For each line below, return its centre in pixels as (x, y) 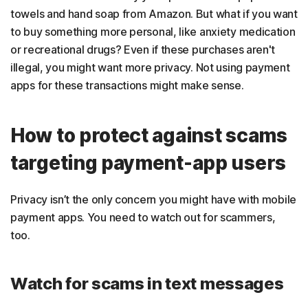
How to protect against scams (149, 135)
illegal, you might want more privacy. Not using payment (150, 67)
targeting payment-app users (148, 163)
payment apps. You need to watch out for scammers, (143, 217)
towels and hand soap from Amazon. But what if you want (154, 14)
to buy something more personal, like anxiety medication (153, 32)
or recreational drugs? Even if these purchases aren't (143, 49)
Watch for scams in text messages (147, 284)
